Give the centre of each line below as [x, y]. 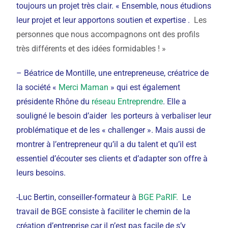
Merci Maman [84, 87]
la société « [37, 87]
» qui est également [146, 87]
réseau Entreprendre [127, 102]
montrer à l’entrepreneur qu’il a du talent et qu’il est [107, 144]
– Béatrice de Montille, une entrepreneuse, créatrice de [113, 73]
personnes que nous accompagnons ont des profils [108, 34]
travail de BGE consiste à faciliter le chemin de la [104, 211]
